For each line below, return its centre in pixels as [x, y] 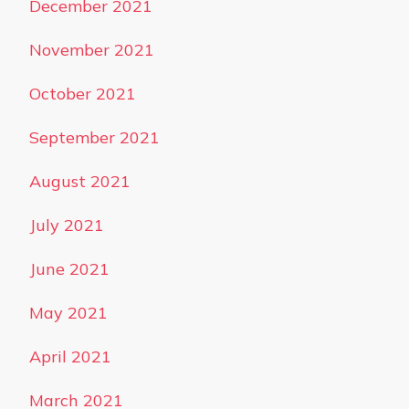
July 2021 [67, 225]
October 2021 [83, 94]
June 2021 [69, 269]
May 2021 [68, 313]
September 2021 [94, 137]
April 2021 [70, 357]
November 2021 [92, 50]
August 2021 [80, 181]
